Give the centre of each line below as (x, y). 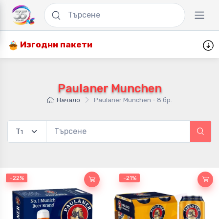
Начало (68, 100)
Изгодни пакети (55, 45)
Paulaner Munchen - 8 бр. (133, 100)
